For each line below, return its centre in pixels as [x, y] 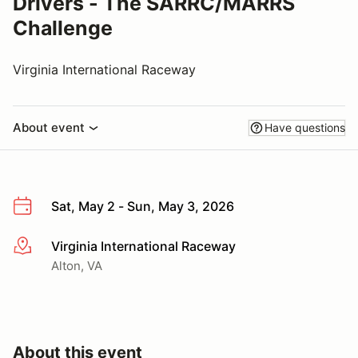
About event [49, 127]
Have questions [305, 127]
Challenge [63, 28]
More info [41, 247]
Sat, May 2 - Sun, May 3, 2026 [143, 206]
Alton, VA [77, 265]
